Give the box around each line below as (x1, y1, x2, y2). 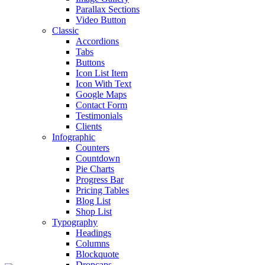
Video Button (76, 15, 126, 25)
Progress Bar (76, 174, 124, 185)
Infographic (52, 132, 95, 142)
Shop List (76, 206, 112, 216)
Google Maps (76, 89, 127, 99)
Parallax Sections (76, 4, 140, 14)
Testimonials (76, 111, 122, 121)
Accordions (76, 36, 119, 46)
